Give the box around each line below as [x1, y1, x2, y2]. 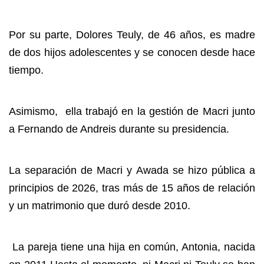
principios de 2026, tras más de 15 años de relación [9, 182, 255, 194]
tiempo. [9, 64, 47, 76]
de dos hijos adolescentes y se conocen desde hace [9, 47, 255, 58]
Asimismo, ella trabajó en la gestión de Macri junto [9, 105, 255, 117]
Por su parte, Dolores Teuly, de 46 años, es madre [9, 29, 255, 41]
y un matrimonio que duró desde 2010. [9, 200, 190, 212]
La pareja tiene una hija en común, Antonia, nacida [9, 241, 255, 253]
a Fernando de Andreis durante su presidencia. [9, 123, 229, 135]
